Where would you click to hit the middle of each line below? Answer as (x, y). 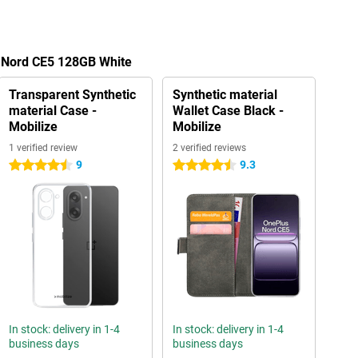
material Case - (52, 111)
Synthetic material (225, 95)
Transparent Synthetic (72, 95)
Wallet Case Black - (228, 111)
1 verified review (43, 148)
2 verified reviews (209, 148)
